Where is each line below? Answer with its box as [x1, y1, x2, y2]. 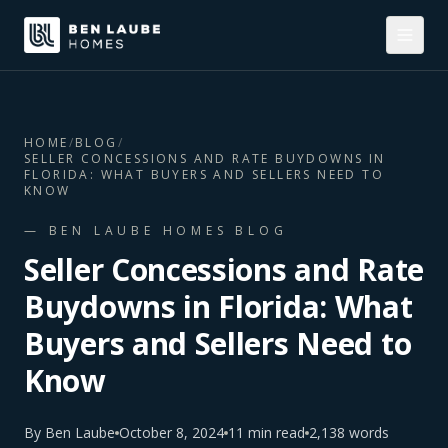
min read [244, 423, 305, 442]
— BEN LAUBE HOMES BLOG [24, 222, 288, 239]
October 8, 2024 [119, 423, 224, 442]
